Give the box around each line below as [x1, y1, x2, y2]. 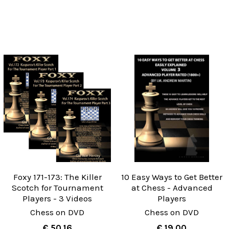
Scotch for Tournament [11, 182, 103, 193]
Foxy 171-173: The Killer [13, 172, 102, 182]
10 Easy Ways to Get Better [121, 172, 222, 182]
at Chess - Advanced [131, 182, 213, 193]
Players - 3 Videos [22, 193, 92, 204]
